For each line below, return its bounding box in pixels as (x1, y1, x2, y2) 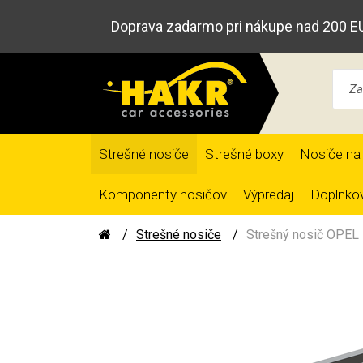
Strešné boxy (205, 146, 284, 162)
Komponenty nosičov (99, 186, 227, 203)
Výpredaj (243, 186, 294, 203)
